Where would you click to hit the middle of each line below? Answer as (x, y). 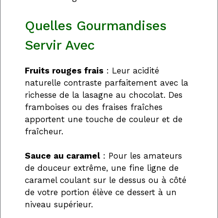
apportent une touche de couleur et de (104, 119)
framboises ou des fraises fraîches (94, 107)
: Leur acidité (131, 70)
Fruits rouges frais (64, 70)
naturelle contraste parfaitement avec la (107, 82)
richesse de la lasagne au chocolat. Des (104, 95)
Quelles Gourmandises (96, 26)
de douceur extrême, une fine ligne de (102, 168)
